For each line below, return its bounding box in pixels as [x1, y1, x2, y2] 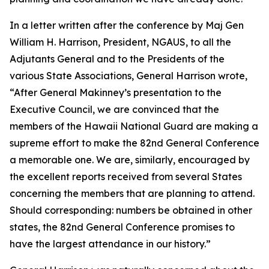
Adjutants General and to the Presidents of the [10, 53, 225, 65]
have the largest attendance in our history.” [10, 238, 211, 250]
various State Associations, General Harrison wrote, [10, 70, 247, 82]
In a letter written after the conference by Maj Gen [10, 19, 244, 31]
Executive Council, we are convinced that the [10, 103, 219, 115]
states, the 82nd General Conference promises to [10, 221, 235, 233]
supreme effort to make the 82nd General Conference [10, 137, 259, 149]
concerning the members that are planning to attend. [10, 187, 255, 199]
